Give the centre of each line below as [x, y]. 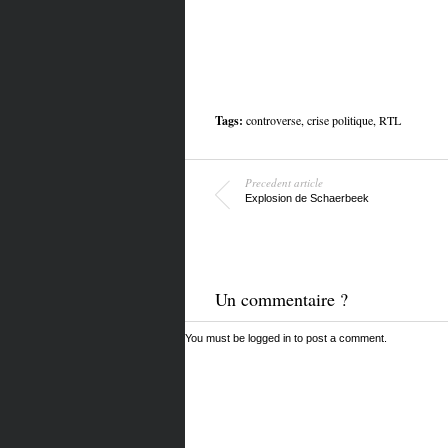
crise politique [339, 120]
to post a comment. [338, 338]
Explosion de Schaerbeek [306, 198]
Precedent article [283, 182]
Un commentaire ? [281, 299]
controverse [273, 120]
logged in [269, 338]
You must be [216, 338]
